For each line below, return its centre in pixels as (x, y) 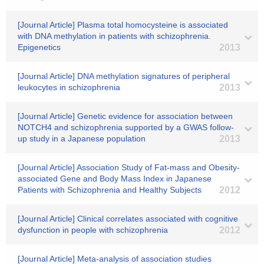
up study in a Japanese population (82, 138)
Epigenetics (39, 47)
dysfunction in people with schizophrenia (93, 230)
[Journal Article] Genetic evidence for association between (125, 116)
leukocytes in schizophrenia (69, 87)
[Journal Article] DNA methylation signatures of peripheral (124, 76)
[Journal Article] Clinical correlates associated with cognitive (128, 219)
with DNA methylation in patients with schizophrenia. (114, 36)
